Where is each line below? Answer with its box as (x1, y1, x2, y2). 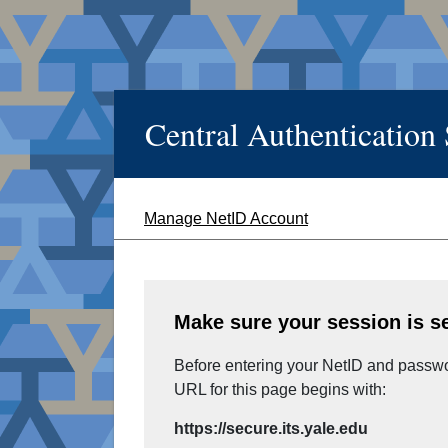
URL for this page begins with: (174, 381, 386, 399)
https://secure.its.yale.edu (174, 420, 368, 438)
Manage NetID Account (144, 210, 308, 228)
